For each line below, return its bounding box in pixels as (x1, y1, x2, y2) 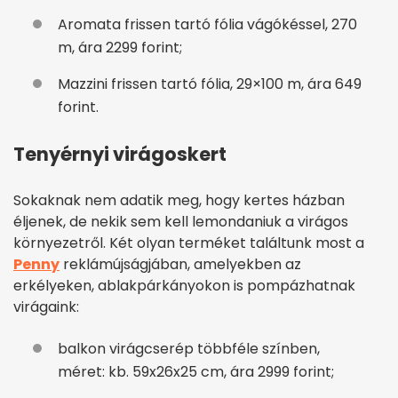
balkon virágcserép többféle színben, (58, 338, 320, 359)
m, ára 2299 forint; (58, 36, 182, 58)
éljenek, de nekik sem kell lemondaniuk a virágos (13, 211, 348, 232)
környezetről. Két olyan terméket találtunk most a (13, 232, 364, 253)
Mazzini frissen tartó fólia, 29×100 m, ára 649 (58, 73, 362, 94)
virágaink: (13, 296, 79, 317)
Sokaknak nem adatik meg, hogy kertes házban (13, 189, 345, 211)
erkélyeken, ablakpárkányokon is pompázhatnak (13, 275, 355, 296)
